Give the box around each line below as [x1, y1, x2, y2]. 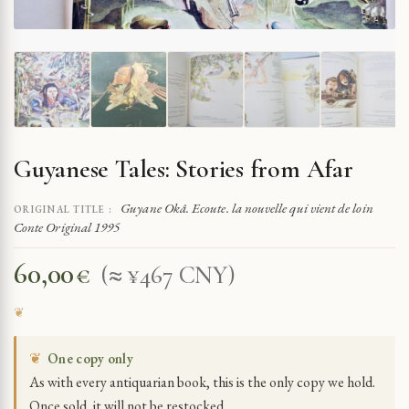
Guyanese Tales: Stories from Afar [14, 152, 353, 184]
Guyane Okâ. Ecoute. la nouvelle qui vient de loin [121, 198, 373, 216]
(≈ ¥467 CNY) [100, 259, 236, 290]
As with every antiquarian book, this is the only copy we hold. [29, 372, 375, 392]
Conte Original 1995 [14, 217, 121, 236]
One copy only [47, 349, 133, 367]
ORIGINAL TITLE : [14, 202, 113, 215]
